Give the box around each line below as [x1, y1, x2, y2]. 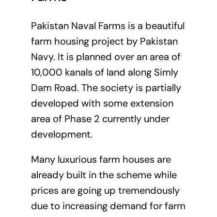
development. [31, 128, 93, 141]
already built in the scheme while [31, 169, 177, 182]
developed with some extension [31, 97, 173, 110]
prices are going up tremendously [31, 184, 180, 197]
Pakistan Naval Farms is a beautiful [31, 19, 185, 32]
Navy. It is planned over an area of [31, 50, 181, 63]
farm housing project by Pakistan [31, 35, 178, 48]
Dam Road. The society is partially [31, 81, 181, 94]
